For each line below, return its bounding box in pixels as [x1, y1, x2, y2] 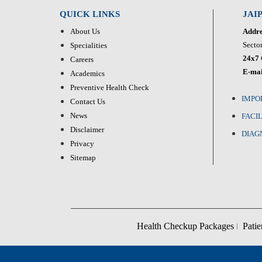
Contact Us [70, 96, 105, 106]
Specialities [70, 40, 107, 50]
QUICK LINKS [60, 9, 120, 19]
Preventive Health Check [70, 82, 149, 92]
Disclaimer [70, 125, 104, 134]
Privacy [70, 139, 94, 148]
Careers [70, 54, 94, 64]
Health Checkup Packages [137, 220, 235, 231]
